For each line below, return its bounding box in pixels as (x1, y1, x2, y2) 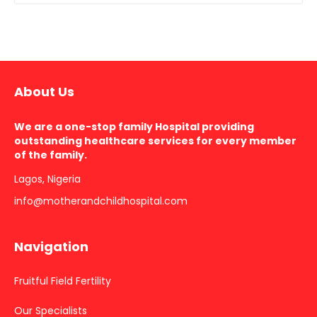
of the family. (14, 148, 87, 163)
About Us (14, 83, 74, 101)
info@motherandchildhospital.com (14, 194, 188, 209)
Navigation (14, 238, 88, 256)
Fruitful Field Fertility (14, 274, 111, 289)
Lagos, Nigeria (14, 172, 81, 187)
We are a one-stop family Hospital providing (14, 120, 254, 134)
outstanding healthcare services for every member (14, 134, 296, 149)
